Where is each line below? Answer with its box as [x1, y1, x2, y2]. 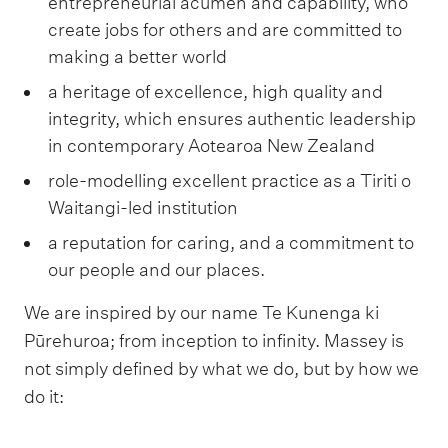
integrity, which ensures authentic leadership [48, 108, 416, 129]
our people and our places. [48, 259, 265, 280]
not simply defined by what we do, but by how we [24, 358, 419, 379]
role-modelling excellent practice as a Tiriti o [48, 170, 411, 191]
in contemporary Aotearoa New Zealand [48, 135, 375, 156]
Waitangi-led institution [48, 197, 238, 218]
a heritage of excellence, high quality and [48, 81, 383, 102]
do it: [24, 386, 64, 407]
